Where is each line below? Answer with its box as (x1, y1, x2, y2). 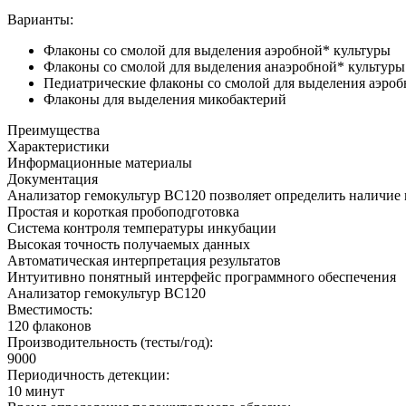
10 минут (7, 382, 64, 399)
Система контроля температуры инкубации (7, 219, 276, 236)
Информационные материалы (7, 154, 192, 170)
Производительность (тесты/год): (7, 333, 213, 350)
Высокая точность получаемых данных (7, 236, 250, 252)
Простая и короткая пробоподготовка (7, 203, 239, 219)
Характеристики (7, 138, 110, 154)
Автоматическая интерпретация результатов (7, 252, 281, 268)
